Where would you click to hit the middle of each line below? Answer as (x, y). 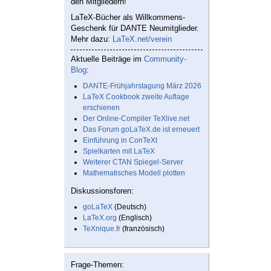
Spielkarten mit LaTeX (119, 152)
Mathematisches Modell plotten (134, 173)
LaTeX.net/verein (142, 39)
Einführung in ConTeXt (120, 141)
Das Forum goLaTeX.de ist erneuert (141, 130)
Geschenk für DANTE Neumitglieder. (135, 28)
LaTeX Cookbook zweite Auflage (136, 97)
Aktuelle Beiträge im (107, 59)
